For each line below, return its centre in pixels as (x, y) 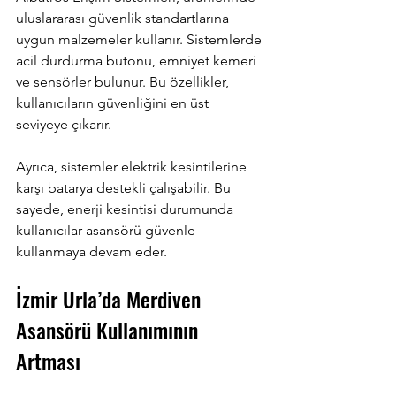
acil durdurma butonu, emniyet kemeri (138, 61)
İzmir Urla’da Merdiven (111, 299)
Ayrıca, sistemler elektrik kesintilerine (133, 167)
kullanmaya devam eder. (91, 251)
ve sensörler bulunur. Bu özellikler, (124, 82)
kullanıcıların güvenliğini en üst (114, 103)
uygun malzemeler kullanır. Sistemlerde (141, 39)
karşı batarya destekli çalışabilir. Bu (125, 188)
